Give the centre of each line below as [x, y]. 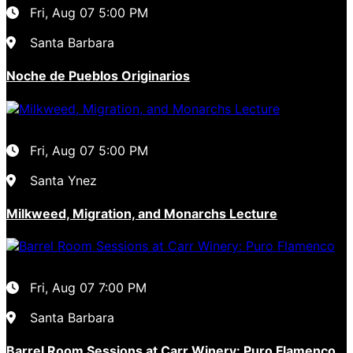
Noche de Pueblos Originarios [98, 76]
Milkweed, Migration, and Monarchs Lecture [142, 213]
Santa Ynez [63, 180]
